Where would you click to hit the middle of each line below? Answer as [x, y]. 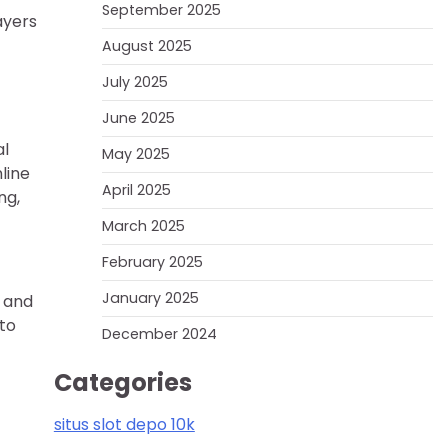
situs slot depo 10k [124, 424]
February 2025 [152, 262]
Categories [122, 382]
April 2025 [136, 190]
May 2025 [135, 154]
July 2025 [134, 82]
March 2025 [143, 226]
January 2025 [150, 298]
